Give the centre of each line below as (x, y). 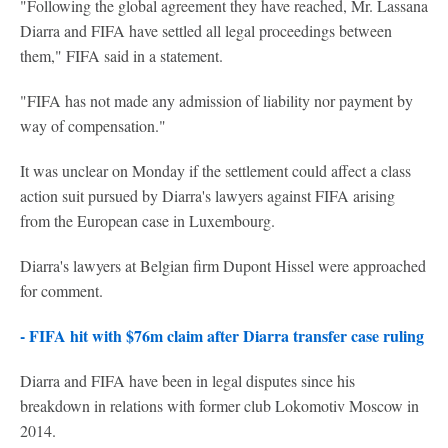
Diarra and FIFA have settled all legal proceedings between (206, 30)
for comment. (61, 290)
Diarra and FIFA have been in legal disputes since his (187, 380)
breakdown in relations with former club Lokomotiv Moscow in (219, 405)
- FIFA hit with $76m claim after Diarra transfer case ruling (222, 335)
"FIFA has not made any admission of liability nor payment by (216, 100)
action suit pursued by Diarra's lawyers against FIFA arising (207, 195)
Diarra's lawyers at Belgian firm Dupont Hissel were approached (223, 265)
